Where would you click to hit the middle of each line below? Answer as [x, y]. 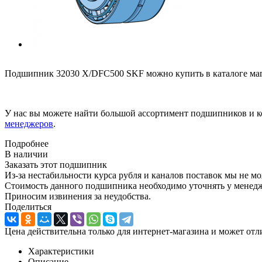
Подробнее [27, 143]
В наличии [26, 154]
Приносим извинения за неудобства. [78, 196]
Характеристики [61, 251]
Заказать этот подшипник [56, 164]
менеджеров [29, 123]
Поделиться [28, 206]
